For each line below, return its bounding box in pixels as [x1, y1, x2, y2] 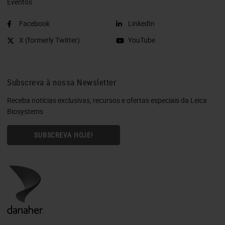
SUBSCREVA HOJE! [34, 130, 93, 140]
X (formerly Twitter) [19, 35, 80, 45]
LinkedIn [128, 18, 155, 28]
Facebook [19, 18, 50, 28]
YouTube [128, 35, 155, 45]
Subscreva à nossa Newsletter [7, 76, 116, 88]
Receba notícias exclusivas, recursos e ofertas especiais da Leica [7, 95, 207, 105]
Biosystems [7, 106, 43, 116]
